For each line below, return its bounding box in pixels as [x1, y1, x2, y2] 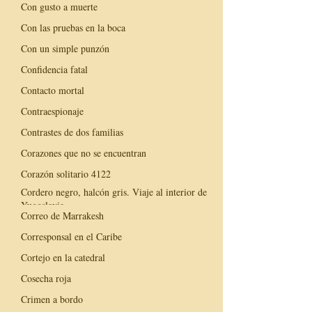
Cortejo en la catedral [21, 250, 105, 264]
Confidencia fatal [21, 62, 88, 76]
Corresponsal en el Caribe [21, 229, 122, 243]
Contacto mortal [21, 83, 84, 97]
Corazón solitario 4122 [21, 166, 111, 180]
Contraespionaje [21, 104, 84, 118]
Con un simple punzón [21, 41, 109, 55]
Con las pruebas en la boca [21, 20, 125, 34]
